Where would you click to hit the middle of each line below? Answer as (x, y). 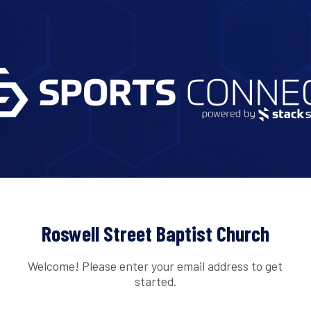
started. (155, 281)
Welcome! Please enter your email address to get (155, 266)
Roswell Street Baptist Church (155, 234)
